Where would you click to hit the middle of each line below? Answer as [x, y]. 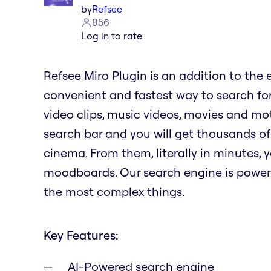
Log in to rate [112, 35]
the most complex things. [114, 191]
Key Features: [81, 235]
